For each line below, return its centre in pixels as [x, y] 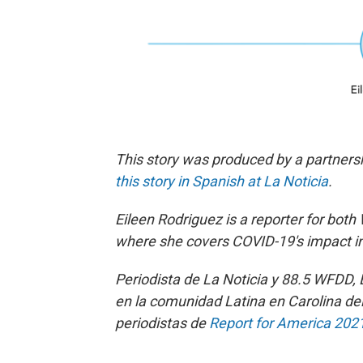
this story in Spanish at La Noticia [222, 181]
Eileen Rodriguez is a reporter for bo [229, 219]
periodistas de [162, 322]
